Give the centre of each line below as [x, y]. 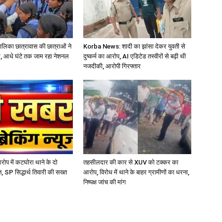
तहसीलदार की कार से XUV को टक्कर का [131, 162]
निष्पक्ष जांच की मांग [105, 182]
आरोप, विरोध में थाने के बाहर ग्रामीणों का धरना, [136, 172]
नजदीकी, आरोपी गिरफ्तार [112, 66]
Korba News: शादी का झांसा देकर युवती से [134, 46]
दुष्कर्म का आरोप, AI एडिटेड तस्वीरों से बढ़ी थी [135, 56]
